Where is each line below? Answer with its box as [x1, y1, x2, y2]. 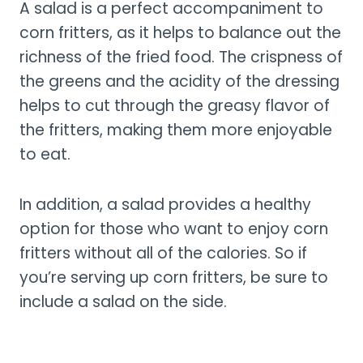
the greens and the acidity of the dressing [19, 70, 340, 92]
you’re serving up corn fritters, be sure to [19, 266, 328, 288]
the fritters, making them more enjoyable [19, 118, 332, 141]
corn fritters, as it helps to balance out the [19, 21, 341, 44]
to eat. [19, 143, 70, 165]
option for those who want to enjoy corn [19, 217, 328, 240]
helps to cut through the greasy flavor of [19, 94, 330, 117]
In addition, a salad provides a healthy [19, 193, 311, 216]
